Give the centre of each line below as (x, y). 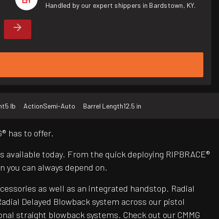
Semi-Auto (59, 106)
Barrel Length (103, 106)
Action (33, 106)
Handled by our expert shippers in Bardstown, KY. (120, 5)
